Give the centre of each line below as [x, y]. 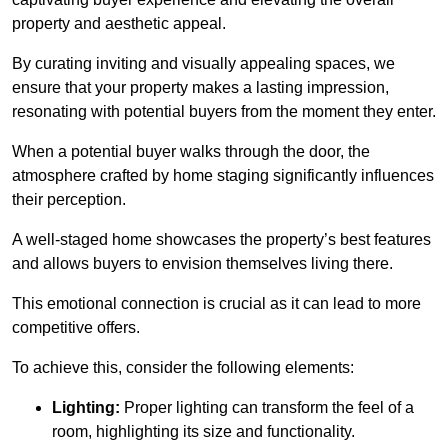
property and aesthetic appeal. [119, 23]
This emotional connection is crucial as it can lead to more [216, 303]
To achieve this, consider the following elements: [183, 367]
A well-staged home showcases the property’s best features [221, 239]
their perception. [69, 199]
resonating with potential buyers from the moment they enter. [224, 111]
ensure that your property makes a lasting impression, [200, 87]
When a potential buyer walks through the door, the [191, 151]
